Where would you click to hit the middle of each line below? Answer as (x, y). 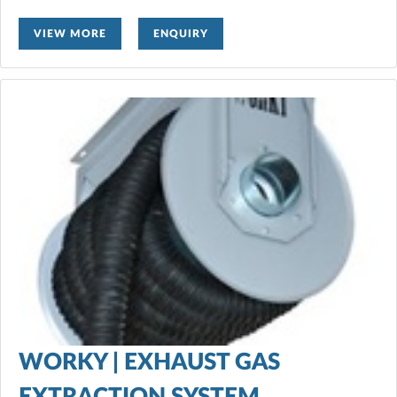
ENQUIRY (181, 33)
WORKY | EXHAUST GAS (149, 362)
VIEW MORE (70, 33)
